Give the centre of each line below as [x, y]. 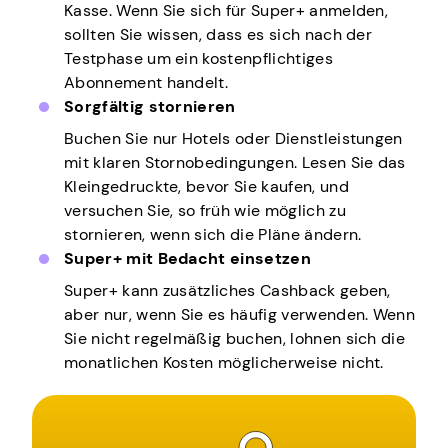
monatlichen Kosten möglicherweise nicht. [224, 363]
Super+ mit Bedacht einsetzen [187, 259]
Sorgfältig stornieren [150, 107]
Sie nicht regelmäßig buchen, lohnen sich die [235, 339]
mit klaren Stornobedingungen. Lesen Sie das [235, 163]
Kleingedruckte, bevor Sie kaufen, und [206, 187]
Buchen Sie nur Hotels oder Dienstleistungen [233, 139]
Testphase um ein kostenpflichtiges [198, 59]
